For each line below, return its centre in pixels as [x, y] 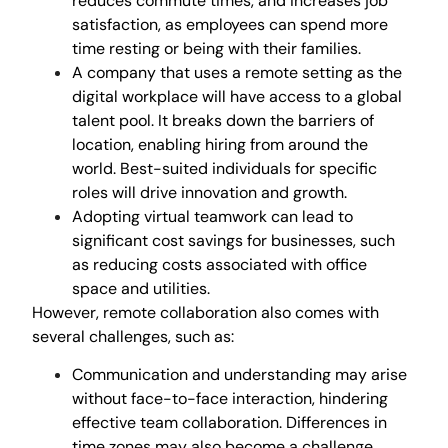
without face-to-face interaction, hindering [230, 399]
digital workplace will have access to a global [237, 97]
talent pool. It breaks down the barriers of [223, 121]
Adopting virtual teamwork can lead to [213, 217]
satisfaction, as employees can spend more [230, 25]
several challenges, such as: [133, 337]
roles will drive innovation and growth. [210, 193]
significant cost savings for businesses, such [234, 241]
